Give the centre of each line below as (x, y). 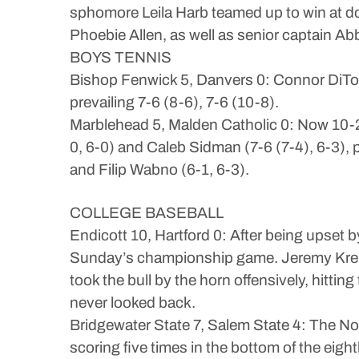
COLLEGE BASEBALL (147, 213)
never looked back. (133, 303)
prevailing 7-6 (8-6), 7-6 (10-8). (174, 102)
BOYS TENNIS (121, 57)
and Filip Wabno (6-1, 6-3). (159, 169)
